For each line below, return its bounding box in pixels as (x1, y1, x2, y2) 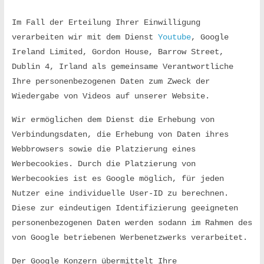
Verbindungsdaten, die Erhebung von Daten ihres (11, 130, 229, 139)
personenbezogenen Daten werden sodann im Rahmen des (11, 218, 252, 227)
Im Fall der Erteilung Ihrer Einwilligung (11, 18, 200, 27)
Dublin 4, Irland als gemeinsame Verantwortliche (11, 62, 233, 71)
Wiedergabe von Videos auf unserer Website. (11, 91, 210, 101)
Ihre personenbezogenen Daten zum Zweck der (11, 77, 210, 86)
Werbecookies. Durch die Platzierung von (11, 159, 196, 169)
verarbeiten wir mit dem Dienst (11, 32, 158, 42)
